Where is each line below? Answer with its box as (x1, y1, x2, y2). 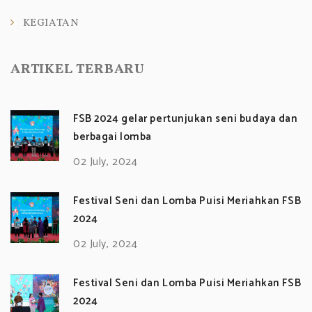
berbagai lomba (73, 127, 152, 146)
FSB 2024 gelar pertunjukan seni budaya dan (73, 109, 298, 127)
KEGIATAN (22, 15, 79, 31)
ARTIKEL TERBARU (10, 59, 145, 79)
